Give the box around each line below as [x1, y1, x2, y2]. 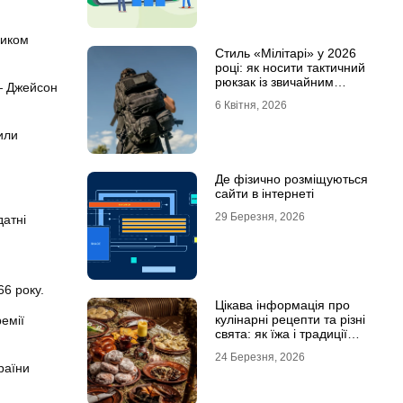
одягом [214, 89, 257, 103]
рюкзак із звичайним [214, 75, 334, 89]
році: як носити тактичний [214, 60, 365, 75]
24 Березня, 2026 [214, 351, 305, 363]
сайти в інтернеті [214, 186, 314, 201]
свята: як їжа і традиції [214, 327, 347, 341]
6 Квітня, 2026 [214, 99, 287, 112]
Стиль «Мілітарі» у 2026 [214, 46, 356, 60]
